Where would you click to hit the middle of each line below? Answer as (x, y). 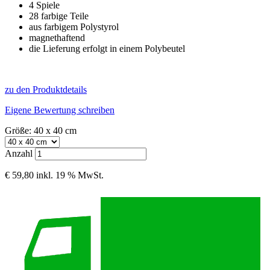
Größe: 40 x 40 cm (41, 131)
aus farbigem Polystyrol (74, 27)
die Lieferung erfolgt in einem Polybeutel (107, 49)
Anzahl (19, 154)
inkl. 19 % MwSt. (70, 175)
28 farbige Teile (59, 16)
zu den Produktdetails (46, 90)
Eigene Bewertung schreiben (60, 110)
